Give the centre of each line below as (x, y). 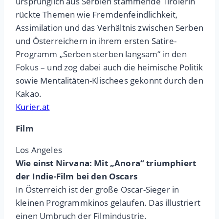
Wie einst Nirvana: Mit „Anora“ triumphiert (106, 163)
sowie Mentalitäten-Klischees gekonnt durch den (109, 81)
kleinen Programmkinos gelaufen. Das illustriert (108, 203)
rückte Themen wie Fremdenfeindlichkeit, (97, 15)
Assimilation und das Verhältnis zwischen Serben (109, 28)
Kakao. (29, 94)
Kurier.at (33, 107)
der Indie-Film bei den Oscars (77, 176)
